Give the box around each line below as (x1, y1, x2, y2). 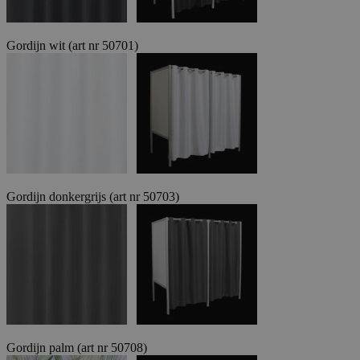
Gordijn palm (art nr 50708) (6, 340, 147, 354)
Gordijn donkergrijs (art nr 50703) (6, 189, 179, 203)
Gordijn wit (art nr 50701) (6, 38, 138, 52)
